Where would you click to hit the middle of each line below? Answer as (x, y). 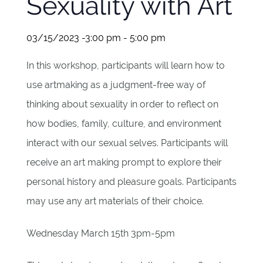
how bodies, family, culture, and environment (124, 124)
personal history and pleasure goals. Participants (131, 182)
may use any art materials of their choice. (115, 201)
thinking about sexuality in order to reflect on (122, 104)
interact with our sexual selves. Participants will (127, 143)
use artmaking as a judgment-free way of (116, 85)
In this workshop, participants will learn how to (125, 65)
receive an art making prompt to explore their (124, 162)
